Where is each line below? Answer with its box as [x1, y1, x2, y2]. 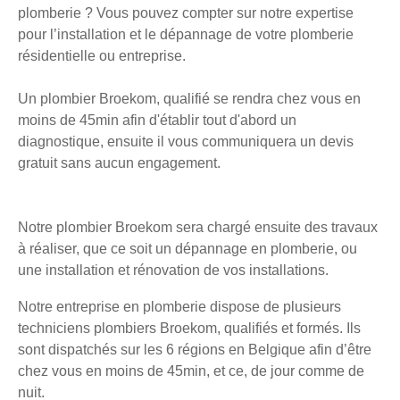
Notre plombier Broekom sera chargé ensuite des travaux [18, 220, 378, 236]
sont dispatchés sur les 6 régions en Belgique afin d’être [18, 342, 371, 358]
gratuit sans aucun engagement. [18, 155, 221, 171]
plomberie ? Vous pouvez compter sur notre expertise [18, 5, 354, 21]
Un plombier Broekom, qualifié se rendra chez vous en [18, 91, 361, 107]
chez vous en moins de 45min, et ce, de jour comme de [18, 363, 364, 379]
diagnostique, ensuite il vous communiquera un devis [18, 134, 354, 150]
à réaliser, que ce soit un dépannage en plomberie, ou [18, 241, 357, 257]
